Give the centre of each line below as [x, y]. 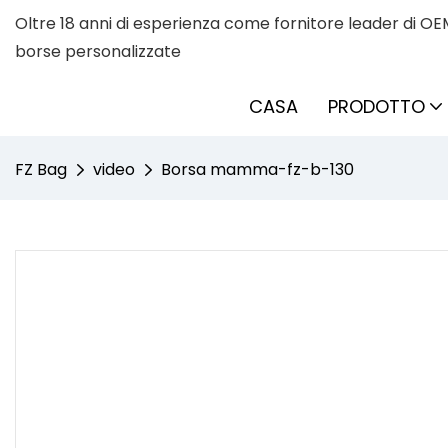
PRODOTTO [376, 106]
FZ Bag [41, 169]
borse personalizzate [98, 51]
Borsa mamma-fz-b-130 [257, 169]
